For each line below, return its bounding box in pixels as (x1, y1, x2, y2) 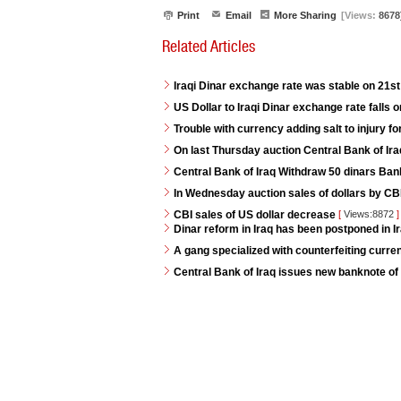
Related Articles (162, 37, 255, 55)
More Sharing (274, 10, 337, 21)
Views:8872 (341, 209, 397, 219)
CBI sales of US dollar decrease (174, 209, 338, 221)
